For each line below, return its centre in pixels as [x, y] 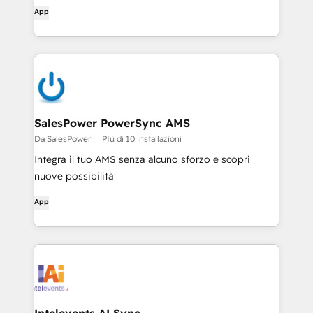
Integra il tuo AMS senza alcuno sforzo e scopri [142, 159]
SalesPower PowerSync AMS [112, 123]
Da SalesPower [63, 139]
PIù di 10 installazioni [142, 139]
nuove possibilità [74, 176]
